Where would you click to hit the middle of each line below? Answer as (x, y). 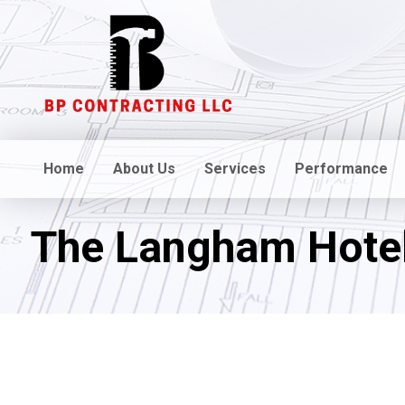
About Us (144, 169)
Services (235, 169)
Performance (341, 169)
